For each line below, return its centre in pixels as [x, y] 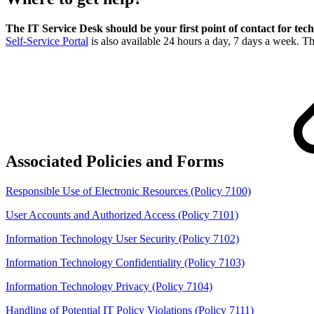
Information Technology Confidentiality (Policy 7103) [125, 262]
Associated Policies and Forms [117, 161]
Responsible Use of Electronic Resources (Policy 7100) [128, 191]
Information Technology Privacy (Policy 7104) [109, 286]
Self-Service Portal [47, 41]
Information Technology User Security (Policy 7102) [122, 238]
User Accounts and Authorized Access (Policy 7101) [122, 214]
